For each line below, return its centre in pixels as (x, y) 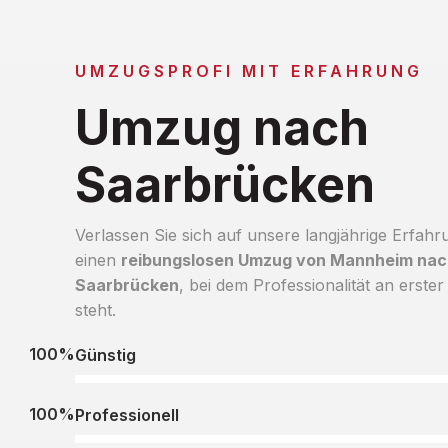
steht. (95, 309)
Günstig (105, 354)
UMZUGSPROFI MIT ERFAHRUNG (248, 70)
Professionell (126, 414)
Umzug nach (221, 127)
